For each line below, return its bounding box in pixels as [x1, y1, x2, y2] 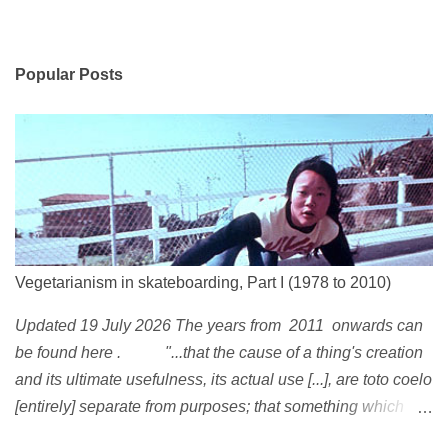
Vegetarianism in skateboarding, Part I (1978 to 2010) [15, 274, 391, 291]
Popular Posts [15, 66, 123, 83]
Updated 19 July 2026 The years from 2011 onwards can [15, 317, 423, 334]
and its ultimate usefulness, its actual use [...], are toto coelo [15, 371, 432, 388]
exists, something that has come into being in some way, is [15, 425, 427, 442]
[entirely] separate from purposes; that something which [15, 398, 404, 415]
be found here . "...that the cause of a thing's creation [15, 344, 423, 361]
